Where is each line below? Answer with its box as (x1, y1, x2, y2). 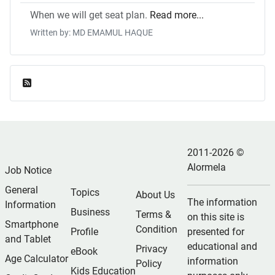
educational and (187, 241, 257, 253)
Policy (136, 257, 163, 269)
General (5, 184, 38, 196)
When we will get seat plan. (30, 9, 150, 21)
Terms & (136, 208, 172, 220)
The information (187, 196, 257, 209)
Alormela (187, 161, 226, 174)
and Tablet (5, 233, 51, 245)
